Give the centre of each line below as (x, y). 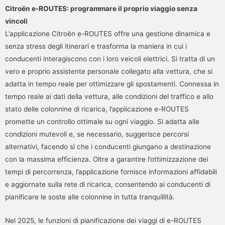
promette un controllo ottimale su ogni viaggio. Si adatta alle (102, 122)
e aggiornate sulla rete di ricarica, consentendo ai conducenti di (108, 185)
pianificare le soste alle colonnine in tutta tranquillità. (90, 197)
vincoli (16, 21)
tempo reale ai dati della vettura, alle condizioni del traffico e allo (109, 97)
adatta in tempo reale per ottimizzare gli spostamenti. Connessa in (112, 84)
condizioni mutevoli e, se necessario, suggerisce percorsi (97, 134)
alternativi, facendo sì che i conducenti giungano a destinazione (108, 147)
